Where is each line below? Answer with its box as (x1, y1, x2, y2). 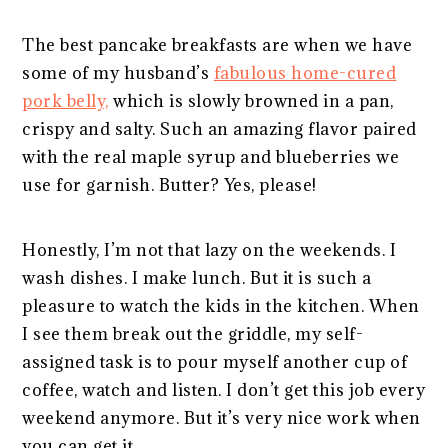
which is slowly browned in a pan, (108, 89, 394, 112)
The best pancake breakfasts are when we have (22, 33, 413, 56)
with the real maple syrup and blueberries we (22, 145, 400, 168)
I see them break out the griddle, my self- (22, 322, 364, 345)
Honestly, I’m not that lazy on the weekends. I (22, 238, 397, 261)
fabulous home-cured (213, 61, 397, 84)
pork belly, (22, 89, 109, 112)
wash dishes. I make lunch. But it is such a (22, 266, 372, 289)
